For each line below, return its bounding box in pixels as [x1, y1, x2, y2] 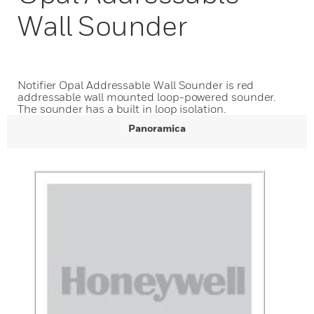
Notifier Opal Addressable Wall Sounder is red [18, 78, 254, 92]
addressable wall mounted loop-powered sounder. [18, 90, 276, 104]
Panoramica [128, 122, 186, 134]
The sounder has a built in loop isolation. [18, 102, 226, 116]
